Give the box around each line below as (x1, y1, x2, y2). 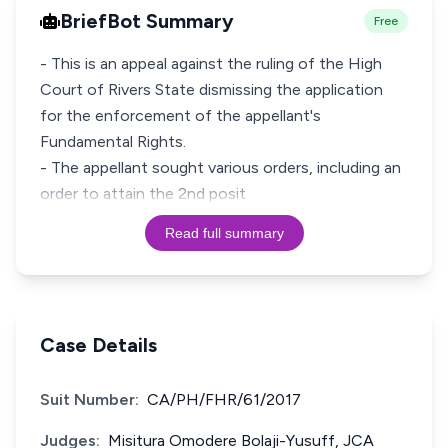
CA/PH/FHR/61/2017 (147, 390, 301, 409)
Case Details (40, 333, 157, 357)
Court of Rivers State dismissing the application (40, 80, 383, 99)
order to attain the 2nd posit (40, 184, 246, 203)
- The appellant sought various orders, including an (40, 158, 401, 177)
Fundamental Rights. (40, 132, 186, 151)
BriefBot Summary (60, 9, 234, 33)
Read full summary (164, 225, 284, 241)
